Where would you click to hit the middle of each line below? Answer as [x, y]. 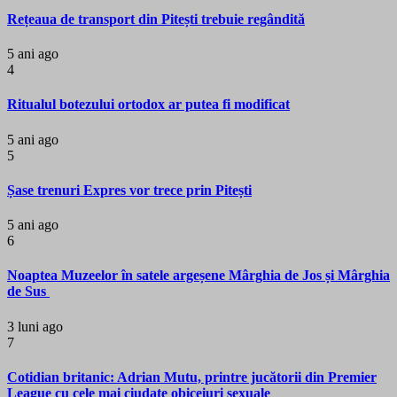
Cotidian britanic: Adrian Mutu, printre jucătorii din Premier [192, 377]
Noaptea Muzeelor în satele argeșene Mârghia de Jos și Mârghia [198, 276]
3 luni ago [35, 326]
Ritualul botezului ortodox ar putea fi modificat [148, 105]
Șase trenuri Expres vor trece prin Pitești [129, 190]
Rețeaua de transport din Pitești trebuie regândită [156, 19]
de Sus [28, 292]
